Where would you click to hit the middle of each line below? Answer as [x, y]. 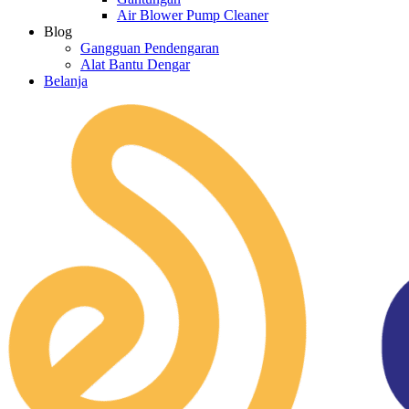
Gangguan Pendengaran [150, 48]
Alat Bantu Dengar [135, 64]
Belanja [66, 81]
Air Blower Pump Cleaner [193, 15]
